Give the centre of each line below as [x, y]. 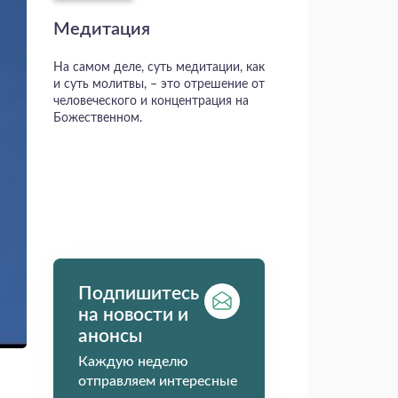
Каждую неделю [133, 362]
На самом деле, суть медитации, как [159, 68]
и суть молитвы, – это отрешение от [159, 85]
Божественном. [97, 119]
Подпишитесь [138, 294]
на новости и [133, 315]
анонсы [110, 337]
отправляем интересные [157, 382]
